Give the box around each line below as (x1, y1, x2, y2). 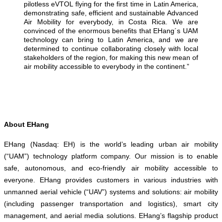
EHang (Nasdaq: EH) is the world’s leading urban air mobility (4, 140, 218, 148)
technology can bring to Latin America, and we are (24, 35, 198, 44)
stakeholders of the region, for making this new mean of (24, 53, 198, 61)
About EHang (4, 120, 49, 128)
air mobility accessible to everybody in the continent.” (24, 62, 189, 70)
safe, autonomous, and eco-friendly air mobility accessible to (4, 164, 218, 172)
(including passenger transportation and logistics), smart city (4, 199, 218, 208)
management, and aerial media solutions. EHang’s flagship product (4, 211, 218, 220)
